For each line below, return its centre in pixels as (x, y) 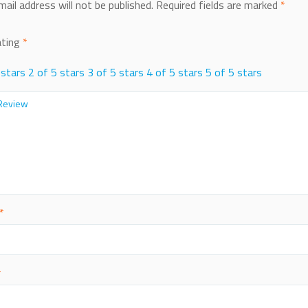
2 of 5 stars (56, 73)
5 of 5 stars (233, 73)
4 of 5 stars (174, 73)
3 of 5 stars (115, 73)
